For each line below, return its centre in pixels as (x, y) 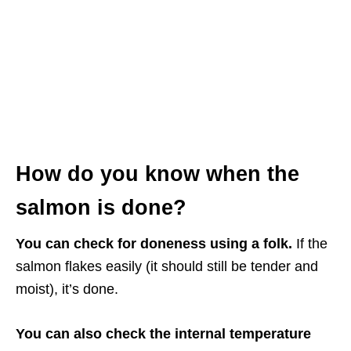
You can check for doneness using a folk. (154, 243)
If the (310, 243)
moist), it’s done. (67, 289)
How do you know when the (157, 174)
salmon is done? (101, 207)
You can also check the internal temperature (163, 333)
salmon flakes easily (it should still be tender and (167, 266)
